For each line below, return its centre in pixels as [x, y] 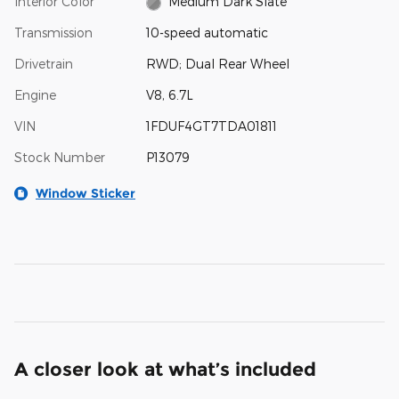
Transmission [53, 33]
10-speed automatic [207, 33]
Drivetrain [44, 64]
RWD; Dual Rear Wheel [217, 64]
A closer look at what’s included [165, 370]
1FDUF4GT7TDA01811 [211, 126]
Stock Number [60, 158]
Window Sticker [85, 194]
